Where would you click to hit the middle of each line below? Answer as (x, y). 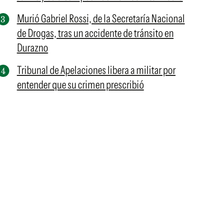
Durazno (32, 48)
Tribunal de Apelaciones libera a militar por (96, 70)
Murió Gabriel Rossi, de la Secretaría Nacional (101, 18)
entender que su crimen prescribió (80, 85)
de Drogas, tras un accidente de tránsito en (95, 33)
